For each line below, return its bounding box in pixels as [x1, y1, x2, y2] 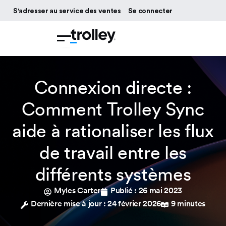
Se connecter [128, 8, 173, 15]
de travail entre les [39, 141, 187, 163]
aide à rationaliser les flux [12, 120, 214, 141]
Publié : [110, 185, 137, 196]
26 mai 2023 [138, 185, 183, 196]
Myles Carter [53, 185, 100, 196]
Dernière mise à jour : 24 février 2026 [30, 198, 161, 209]
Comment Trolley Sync [22, 98, 204, 120]
